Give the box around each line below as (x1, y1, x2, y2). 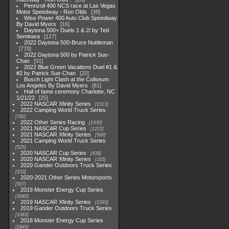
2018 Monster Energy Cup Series (20, 217, 104, 223)
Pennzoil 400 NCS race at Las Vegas (24, 3, 116, 9)
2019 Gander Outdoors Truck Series (20, 205, 112, 211)
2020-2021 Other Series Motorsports (20, 174, 112, 180)
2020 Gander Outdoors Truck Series (20, 162, 112, 168)
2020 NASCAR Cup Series (20, 150, 87, 156)
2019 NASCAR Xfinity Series (20, 199, 91, 205)
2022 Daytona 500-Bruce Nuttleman (24, 39, 113, 45)
